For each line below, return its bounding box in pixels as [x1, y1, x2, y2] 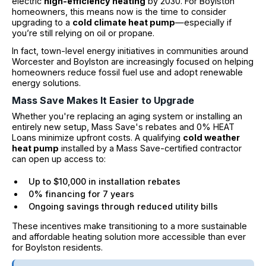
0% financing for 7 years [28, 188, 134, 199]
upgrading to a [12, 17, 72, 28]
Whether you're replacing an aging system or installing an [12, 110, 242, 121]
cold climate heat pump [72, 17, 175, 28]
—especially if [175, 17, 232, 28]
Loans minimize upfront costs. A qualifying [12, 132, 183, 142]
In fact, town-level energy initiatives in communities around [12, 45, 248, 56]
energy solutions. [12, 77, 81, 88]
